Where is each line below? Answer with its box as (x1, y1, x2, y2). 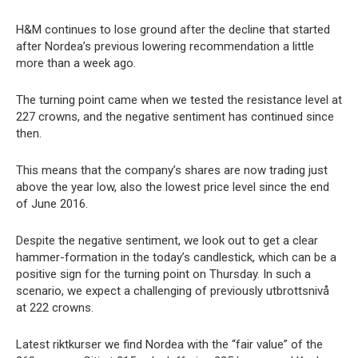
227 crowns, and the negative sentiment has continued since (16, 109, 334, 125)
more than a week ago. (16, 56, 136, 71)
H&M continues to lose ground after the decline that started (16, 22, 330, 38)
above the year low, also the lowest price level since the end (16, 180, 329, 195)
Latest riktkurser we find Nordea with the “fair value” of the (16, 337, 323, 352)
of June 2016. (16, 197, 88, 212)
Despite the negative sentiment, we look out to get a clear (16, 233, 318, 249)
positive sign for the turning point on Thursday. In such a (16, 267, 311, 282)
